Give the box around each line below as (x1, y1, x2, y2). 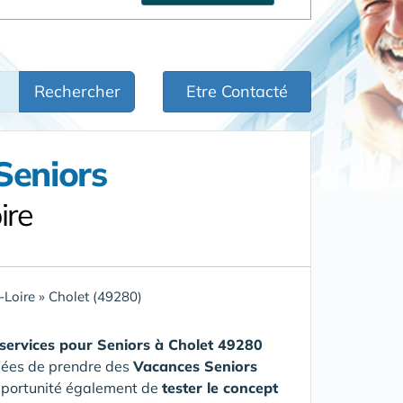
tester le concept (162, 379, 278, 397)
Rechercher (34, 81, 121, 102)
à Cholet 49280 (155, 336, 263, 354)
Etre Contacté (186, 81, 288, 102)
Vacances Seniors (133, 357, 257, 375)
